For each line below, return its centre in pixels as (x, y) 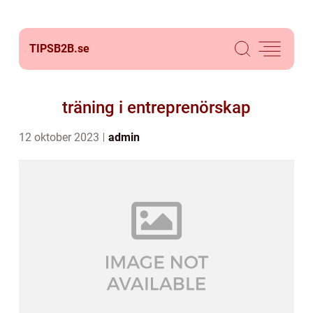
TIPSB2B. (53, 49)
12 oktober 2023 (60, 137)
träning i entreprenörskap (156, 108)
